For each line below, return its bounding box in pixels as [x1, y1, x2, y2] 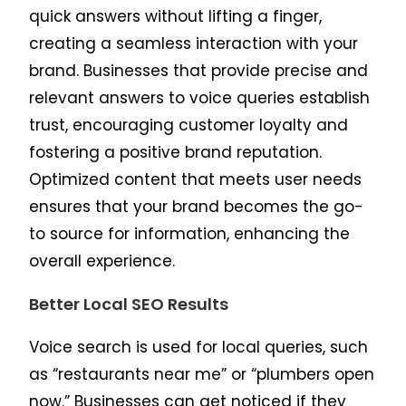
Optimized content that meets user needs [29, 169, 362, 191]
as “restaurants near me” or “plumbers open [29, 363, 375, 386]
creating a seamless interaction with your [29, 33, 359, 55]
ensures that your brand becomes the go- [29, 196, 364, 218]
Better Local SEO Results [29, 293, 229, 316]
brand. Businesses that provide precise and [29, 60, 369, 82]
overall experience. [29, 250, 176, 273]
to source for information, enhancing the [29, 223, 351, 246]
